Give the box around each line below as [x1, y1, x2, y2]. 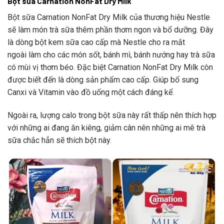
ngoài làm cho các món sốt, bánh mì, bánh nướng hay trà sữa [7, 49, 215, 59]
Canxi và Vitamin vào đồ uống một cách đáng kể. [7, 87, 174, 97]
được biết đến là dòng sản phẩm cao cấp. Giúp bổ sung [7, 74, 198, 84]
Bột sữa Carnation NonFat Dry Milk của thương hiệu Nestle [7, 12, 210, 22]
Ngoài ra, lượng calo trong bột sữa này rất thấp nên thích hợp [7, 110, 216, 120]
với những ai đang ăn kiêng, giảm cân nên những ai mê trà [7, 122, 205, 132]
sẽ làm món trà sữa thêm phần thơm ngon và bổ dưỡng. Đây [7, 24, 213, 34]
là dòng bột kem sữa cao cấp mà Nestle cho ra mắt [7, 37, 185, 47]
